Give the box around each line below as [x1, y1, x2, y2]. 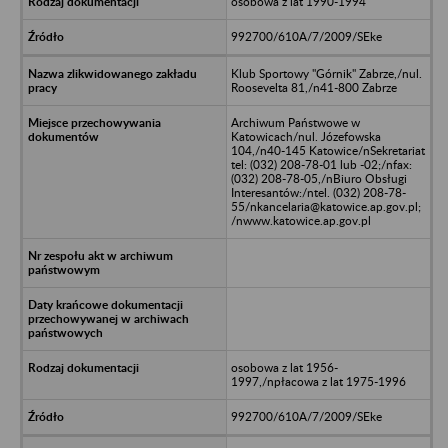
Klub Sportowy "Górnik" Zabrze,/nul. [230, 65, 422, 81]
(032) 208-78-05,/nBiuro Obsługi [230, 170, 407, 186]
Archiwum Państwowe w [230, 114, 360, 130]
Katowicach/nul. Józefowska [230, 128, 381, 144]
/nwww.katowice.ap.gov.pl [230, 212, 371, 228]
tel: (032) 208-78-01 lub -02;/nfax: [230, 156, 412, 172]
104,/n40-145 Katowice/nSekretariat [230, 142, 425, 158]
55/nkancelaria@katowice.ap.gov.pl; [230, 198, 421, 214]
